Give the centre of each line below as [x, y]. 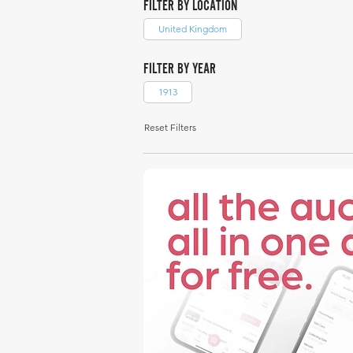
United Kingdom [193, 29]
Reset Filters [170, 127]
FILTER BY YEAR [180, 68]
